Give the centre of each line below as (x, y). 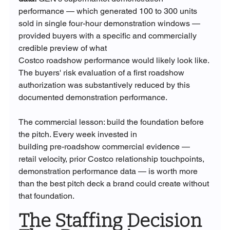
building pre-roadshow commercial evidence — (105, 146)
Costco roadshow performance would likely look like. (114, 60)
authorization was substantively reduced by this (105, 85)
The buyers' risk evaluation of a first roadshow (102, 72)
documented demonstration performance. (93, 97)
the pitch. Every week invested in (79, 134)
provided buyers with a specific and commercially (108, 35)
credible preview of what (63, 48)
